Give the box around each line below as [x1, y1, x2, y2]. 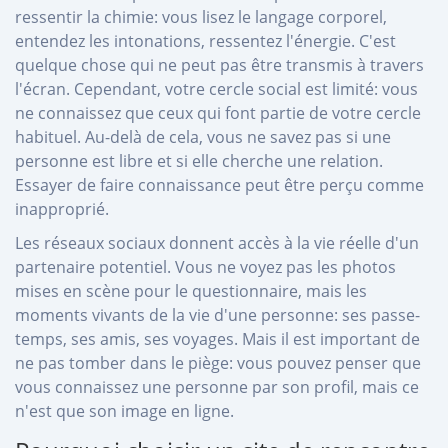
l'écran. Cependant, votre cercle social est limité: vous [15, 77, 418, 100]
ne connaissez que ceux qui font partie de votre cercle [15, 101, 421, 124]
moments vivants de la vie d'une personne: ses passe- [15, 303, 420, 326]
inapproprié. [15, 197, 109, 220]
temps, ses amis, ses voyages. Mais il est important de [15, 327, 420, 350]
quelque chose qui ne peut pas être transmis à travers [15, 53, 424, 76]
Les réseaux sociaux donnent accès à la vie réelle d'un [15, 231, 419, 254]
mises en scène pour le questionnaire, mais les [15, 279, 367, 302]
